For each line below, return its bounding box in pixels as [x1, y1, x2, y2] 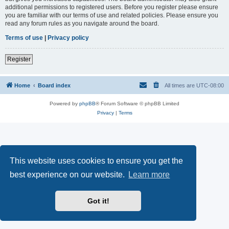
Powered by [50, 100, 79, 106]
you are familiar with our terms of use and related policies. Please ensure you [5, 11, 218, 19]
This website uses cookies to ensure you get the [10, 156, 184, 165]
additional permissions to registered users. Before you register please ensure [5, 3, 218, 11]
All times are [165, 82, 196, 88]
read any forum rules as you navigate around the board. [5, 19, 159, 27]
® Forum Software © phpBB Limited [96, 100, 179, 106]
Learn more [128, 170, 170, 179]
